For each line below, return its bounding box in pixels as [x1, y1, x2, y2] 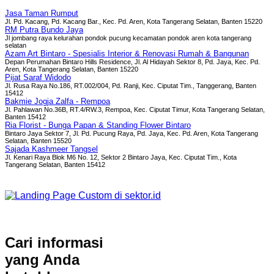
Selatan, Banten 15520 [5, 137, 72, 145]
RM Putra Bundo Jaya [5, 25, 83, 35]
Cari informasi [5, 234, 103, 251]
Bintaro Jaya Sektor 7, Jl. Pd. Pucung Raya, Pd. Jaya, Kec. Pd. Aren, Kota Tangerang [5, 130, 258, 138]
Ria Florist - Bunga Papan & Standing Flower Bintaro [5, 120, 191, 130]
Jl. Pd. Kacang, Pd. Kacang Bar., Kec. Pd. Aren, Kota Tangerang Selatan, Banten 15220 [5, 18, 262, 26]
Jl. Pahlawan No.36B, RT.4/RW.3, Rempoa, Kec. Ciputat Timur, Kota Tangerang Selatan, [5, 106, 265, 114]
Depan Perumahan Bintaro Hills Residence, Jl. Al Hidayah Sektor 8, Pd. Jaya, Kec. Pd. [5, 58, 260, 66]
